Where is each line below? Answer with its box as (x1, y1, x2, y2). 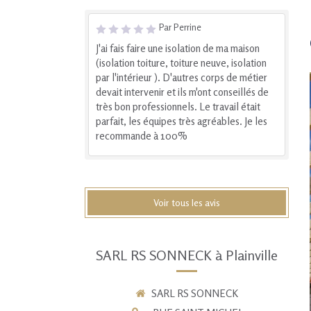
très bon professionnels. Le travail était (96, 100, 260, 113)
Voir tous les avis (153, 196, 220, 208)
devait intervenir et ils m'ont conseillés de (96, 85, 269, 99)
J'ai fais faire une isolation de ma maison (96, 42, 260, 55)
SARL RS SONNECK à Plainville (95, 246, 278, 264)
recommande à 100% (96, 129, 187, 142)
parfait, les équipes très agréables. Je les (96, 115, 267, 128)
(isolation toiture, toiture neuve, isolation (96, 56, 267, 69)
